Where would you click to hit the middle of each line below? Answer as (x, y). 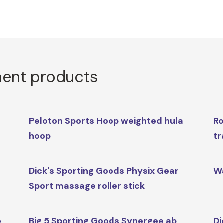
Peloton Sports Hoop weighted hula (106, 121)
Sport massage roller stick (87, 186)
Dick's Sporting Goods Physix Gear (104, 171)
